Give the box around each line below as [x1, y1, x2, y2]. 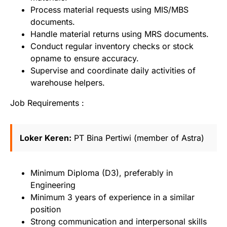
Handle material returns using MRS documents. [30, 28, 209, 39]
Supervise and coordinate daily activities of [30, 65, 196, 75]
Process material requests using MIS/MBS [30, 4, 188, 15]
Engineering [30, 179, 75, 190]
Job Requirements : [10, 97, 84, 108]
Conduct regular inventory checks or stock [30, 41, 194, 51]
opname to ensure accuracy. [30, 53, 139, 63]
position [30, 204, 61, 214]
